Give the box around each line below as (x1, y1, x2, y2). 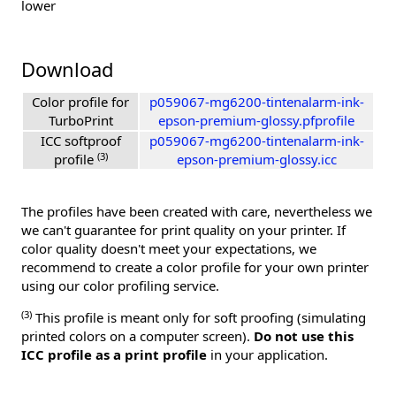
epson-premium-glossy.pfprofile (158, 111, 354, 130)
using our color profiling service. (21, 277, 219, 295)
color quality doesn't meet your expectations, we (21, 240, 316, 258)
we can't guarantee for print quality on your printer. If (21, 221, 346, 240)
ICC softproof (40, 132, 121, 150)
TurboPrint (48, 111, 113, 130)
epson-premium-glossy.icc (176, 150, 337, 169)
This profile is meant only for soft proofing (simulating (32, 308, 366, 327)
